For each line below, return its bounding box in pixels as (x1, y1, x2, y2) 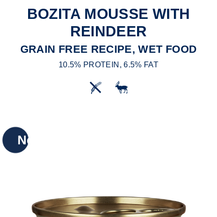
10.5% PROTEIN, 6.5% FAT (58, 61, 159, 69)
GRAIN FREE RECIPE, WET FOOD (20, 43, 197, 56)
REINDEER (70, 23, 147, 40)
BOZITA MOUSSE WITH (27, 6, 190, 22)
